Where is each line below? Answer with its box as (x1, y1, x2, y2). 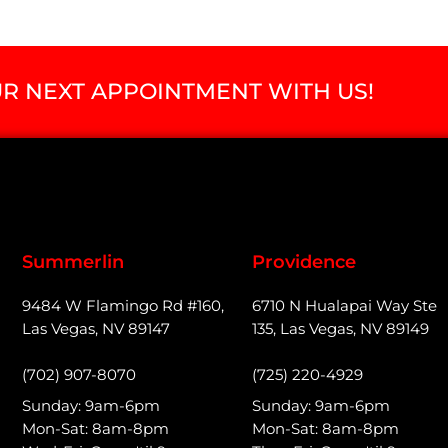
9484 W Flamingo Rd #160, (22, 296, 224, 315)
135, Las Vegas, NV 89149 (252, 319, 429, 338)
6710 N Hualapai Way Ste (252, 296, 437, 315)
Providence (252, 251, 356, 273)
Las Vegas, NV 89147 (22, 319, 170, 338)
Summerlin (22, 251, 124, 273)
